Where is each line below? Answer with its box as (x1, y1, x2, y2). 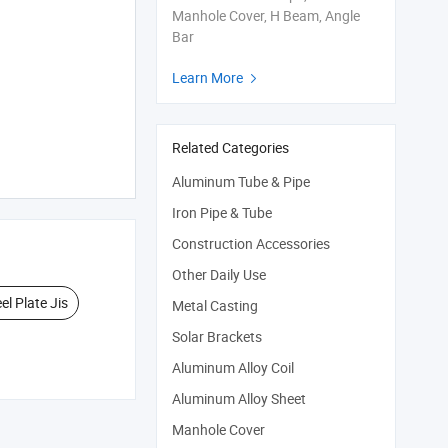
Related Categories (172, 138, 289, 157)
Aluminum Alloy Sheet (172, 389, 306, 408)
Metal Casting (172, 296, 258, 315)
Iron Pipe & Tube (172, 203, 272, 222)
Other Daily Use (172, 265, 266, 284)
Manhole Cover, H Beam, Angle (172, 6, 360, 25)
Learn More (172, 68, 246, 87)
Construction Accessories (172, 234, 330, 253)
